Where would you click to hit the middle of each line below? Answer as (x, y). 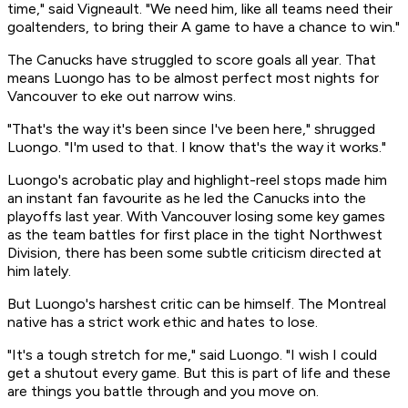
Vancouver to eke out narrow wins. (122, 97)
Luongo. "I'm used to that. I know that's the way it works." (197, 148)
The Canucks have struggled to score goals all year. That (192, 60)
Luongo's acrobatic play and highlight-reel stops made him (197, 180)
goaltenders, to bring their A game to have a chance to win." (204, 27)
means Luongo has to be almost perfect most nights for (193, 78)
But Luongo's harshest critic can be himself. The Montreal (197, 304)
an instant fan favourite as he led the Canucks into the (187, 199)
